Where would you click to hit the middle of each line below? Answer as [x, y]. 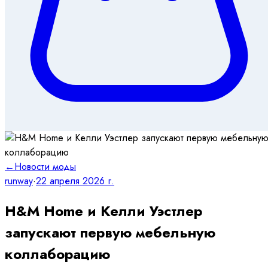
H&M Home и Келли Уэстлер [103, 211]
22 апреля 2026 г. [75, 181]
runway [19, 181]
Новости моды [45, 166]
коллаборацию [57, 254]
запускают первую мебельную [110, 232]
